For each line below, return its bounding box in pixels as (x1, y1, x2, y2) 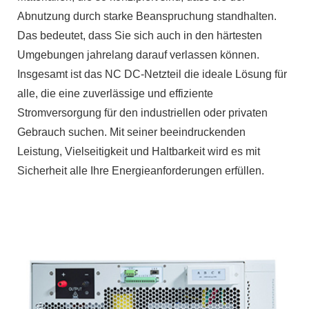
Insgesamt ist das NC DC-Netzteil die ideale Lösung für (17, 68, 287, 80)
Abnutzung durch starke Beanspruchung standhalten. (17, 10, 277, 22)
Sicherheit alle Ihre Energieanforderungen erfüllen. (17, 164, 264, 177)
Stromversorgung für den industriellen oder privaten (17, 106, 268, 119)
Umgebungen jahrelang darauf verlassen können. (17, 48, 259, 61)
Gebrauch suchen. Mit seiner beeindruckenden (17, 126, 246, 138)
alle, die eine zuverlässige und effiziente (17, 87, 213, 99)
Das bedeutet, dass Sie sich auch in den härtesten (17, 29, 262, 41)
